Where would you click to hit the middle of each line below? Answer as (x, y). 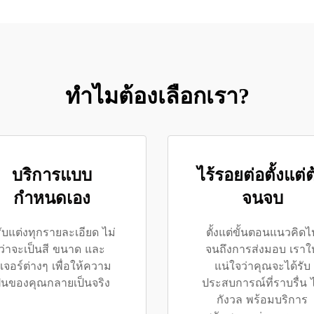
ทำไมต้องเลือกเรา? (157, 96)
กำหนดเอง (52, 198)
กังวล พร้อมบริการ (262, 300)
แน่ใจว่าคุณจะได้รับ (262, 266)
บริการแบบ (52, 175)
